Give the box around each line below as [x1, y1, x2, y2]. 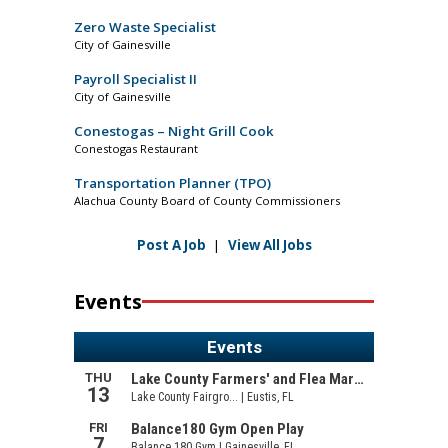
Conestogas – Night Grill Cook [74, 122, 274, 141]
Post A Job [136, 236, 206, 255]
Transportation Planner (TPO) [74, 174, 271, 193]
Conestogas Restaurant [74, 141, 198, 157]
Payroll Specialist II [74, 70, 197, 89]
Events [74, 288, 142, 316]
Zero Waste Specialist [74, 18, 216, 37]
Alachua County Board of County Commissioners [74, 193, 340, 209]
